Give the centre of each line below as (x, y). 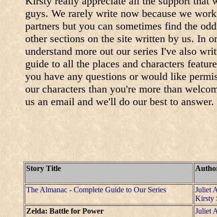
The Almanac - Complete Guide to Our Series (96, 189)
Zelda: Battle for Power (65, 211)
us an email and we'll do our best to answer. (120, 101)
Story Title (44, 168)
